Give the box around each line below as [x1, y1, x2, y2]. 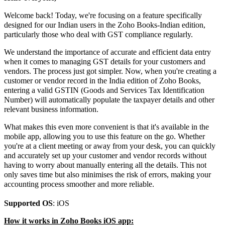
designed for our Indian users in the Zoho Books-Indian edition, [4, 21, 205, 30]
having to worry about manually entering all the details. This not [4, 161, 206, 170]
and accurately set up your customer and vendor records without [4, 151, 206, 160]
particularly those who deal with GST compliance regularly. [4, 30, 193, 39]
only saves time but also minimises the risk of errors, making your [4, 170, 211, 179]
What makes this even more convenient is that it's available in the [4, 123, 209, 132]
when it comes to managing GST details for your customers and [4, 57, 205, 66]
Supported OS [4, 199, 53, 208]
